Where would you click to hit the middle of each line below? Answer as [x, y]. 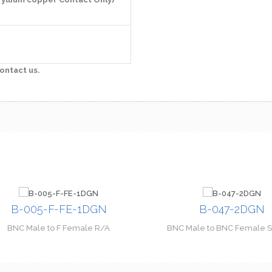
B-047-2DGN [232, 209]
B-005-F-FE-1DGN [59, 209]
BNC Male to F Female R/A [59, 228]
